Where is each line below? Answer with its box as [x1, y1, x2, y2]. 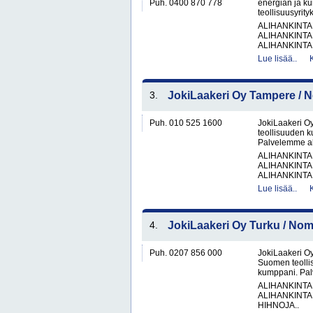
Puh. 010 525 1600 [150, 118, 222, 128]
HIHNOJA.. [258, 300, 299, 310]
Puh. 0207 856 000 [150, 248, 222, 258]
